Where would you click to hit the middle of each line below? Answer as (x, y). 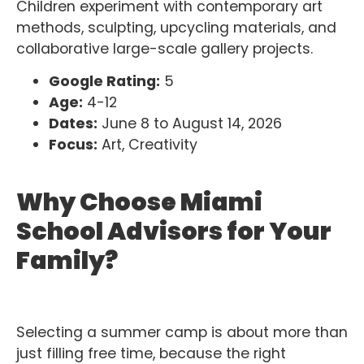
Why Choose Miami (139, 203)
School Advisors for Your (174, 232)
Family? (67, 261)
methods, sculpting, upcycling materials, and (176, 27)
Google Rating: (104, 81)
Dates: (73, 123)
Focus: (73, 144)
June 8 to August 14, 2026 (190, 123)
